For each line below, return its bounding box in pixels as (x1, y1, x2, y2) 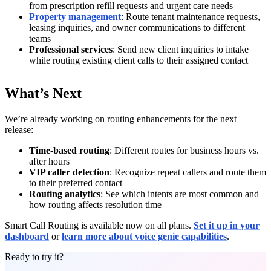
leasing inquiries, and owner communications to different (29, 22, 245, 33)
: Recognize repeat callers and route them (109, 166, 266, 177)
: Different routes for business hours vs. (109, 145, 259, 155)
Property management (29, 11, 121, 22)
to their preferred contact (29, 177, 122, 188)
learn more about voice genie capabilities (62, 230, 227, 241)
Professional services (29, 44, 113, 54)
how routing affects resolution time (29, 199, 162, 210)
